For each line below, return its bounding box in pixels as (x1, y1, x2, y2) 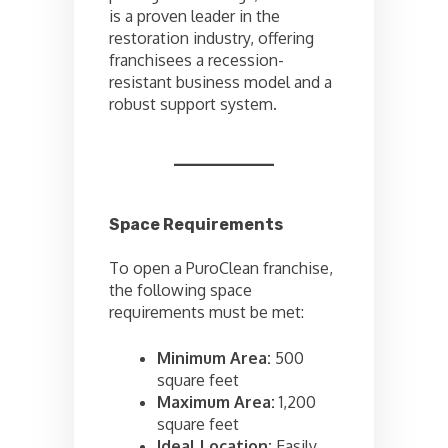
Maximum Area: (157, 392, 275, 413)
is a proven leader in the (109, 5, 280, 26)
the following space (109, 280, 252, 301)
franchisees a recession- (109, 49, 284, 70)
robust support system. (109, 93, 277, 114)
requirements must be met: (109, 302, 304, 323)
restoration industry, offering (109, 27, 314, 48)
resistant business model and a (109, 71, 332, 92)
